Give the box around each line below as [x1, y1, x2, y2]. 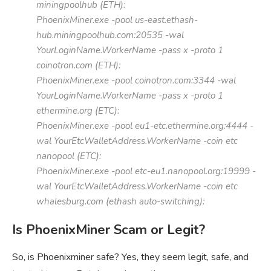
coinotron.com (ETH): [36, 59, 120, 71]
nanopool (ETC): [36, 149, 101, 162]
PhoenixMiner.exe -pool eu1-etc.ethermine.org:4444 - [36, 119, 253, 132]
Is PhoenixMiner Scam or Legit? [12, 220, 205, 239]
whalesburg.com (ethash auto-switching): [36, 195, 204, 207]
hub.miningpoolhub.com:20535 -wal [36, 28, 184, 41]
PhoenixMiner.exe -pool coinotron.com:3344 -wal [36, 74, 236, 87]
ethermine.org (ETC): [36, 104, 119, 117]
